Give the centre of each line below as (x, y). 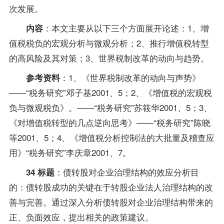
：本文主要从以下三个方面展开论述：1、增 (126, 27)
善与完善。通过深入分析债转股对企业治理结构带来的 (111, 201)
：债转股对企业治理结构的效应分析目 (126, 171)
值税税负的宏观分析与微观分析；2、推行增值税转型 (109, 42)
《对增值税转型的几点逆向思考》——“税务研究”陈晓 (109, 122)
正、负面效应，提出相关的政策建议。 (81, 216)
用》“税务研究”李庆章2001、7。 (70, 152)
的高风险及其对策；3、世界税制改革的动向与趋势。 (109, 57)
